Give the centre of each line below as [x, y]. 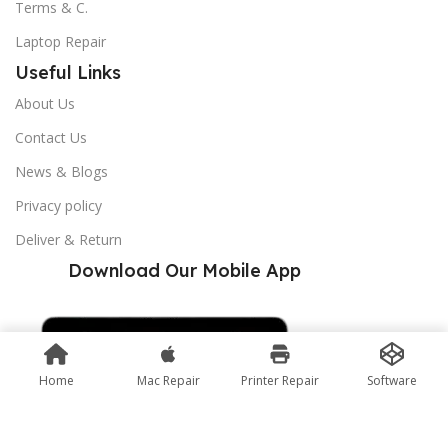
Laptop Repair [60, 41]
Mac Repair [168, 380]
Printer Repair [280, 380]
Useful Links [68, 72]
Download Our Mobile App [185, 270]
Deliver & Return [68, 239]
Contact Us [51, 137]
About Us [45, 103]
